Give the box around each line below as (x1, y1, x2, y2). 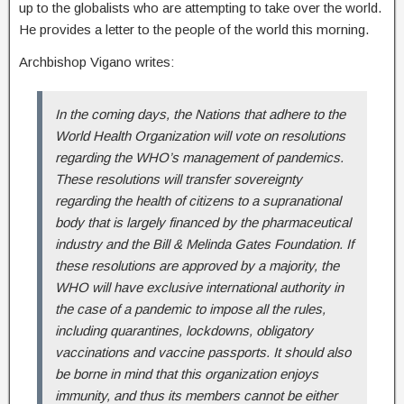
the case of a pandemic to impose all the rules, (55, 300, 326, 317)
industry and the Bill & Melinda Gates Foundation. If (55, 235, 353, 252)
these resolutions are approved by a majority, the (55, 257, 339, 273)
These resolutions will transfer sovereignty (55, 170, 302, 187)
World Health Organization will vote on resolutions (55, 127, 345, 143)
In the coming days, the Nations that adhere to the (55, 106, 345, 122)
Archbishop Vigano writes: (19, 53, 174, 69)
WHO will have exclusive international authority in (55, 279, 344, 295)
